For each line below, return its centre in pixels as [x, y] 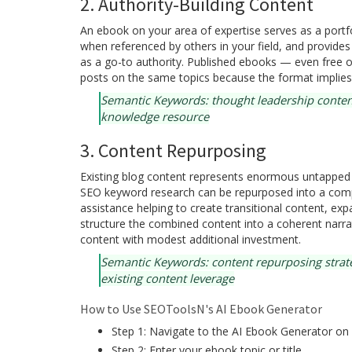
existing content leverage [167, 278]
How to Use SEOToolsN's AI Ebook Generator [201, 309]
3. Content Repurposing [173, 150]
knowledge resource [155, 116]
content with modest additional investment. [191, 239]
